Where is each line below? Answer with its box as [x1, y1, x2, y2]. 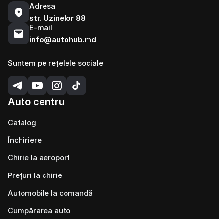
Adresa [29, 1, 55, 11]
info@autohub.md [29, 35, 96, 44]
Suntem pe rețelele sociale [8, 58, 103, 67]
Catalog [8, 118, 36, 127]
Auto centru [8, 96, 65, 108]
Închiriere [8, 135, 42, 145]
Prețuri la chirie [8, 171, 62, 180]
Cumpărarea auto [8, 206, 70, 215]
